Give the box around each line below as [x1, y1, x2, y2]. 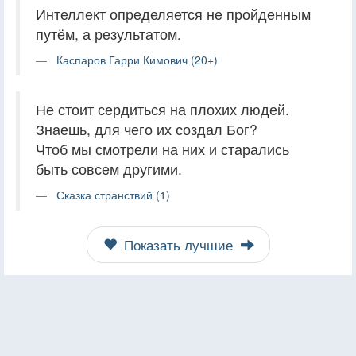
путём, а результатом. [36, 23, 181, 44]
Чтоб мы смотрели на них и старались [36, 138, 289, 159]
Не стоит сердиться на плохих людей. [36, 99, 289, 119]
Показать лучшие [119, 234, 237, 254]
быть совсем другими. [36, 158, 182, 179]
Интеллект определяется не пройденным [36, 3, 311, 24]
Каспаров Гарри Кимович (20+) [56, 51, 218, 68]
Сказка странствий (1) [56, 186, 170, 203]
